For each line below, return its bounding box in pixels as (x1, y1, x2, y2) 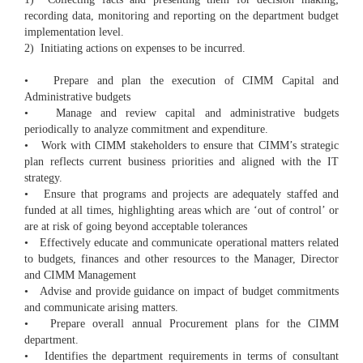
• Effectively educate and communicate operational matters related (24, 237, 339, 250)
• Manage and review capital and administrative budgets (24, 107, 339, 120)
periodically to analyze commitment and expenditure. (24, 123, 268, 136)
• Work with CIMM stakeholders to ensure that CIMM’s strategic (24, 139, 339, 152)
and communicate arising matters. (24, 301, 178, 314)
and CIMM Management (24, 269, 136, 282)
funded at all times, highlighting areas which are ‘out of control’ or (24, 204, 339, 217)
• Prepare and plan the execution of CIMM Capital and (24, 75, 339, 88)
